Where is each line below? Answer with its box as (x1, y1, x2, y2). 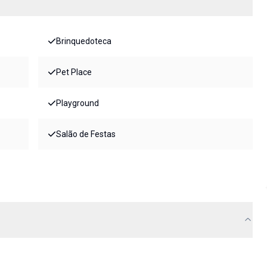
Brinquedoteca (56, 36, 111, 46)
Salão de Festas (56, 129, 116, 139)
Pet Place (56, 67, 92, 77)
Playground (56, 98, 99, 108)
